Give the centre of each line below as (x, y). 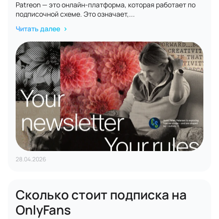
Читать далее (39, 29)
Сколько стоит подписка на (101, 195)
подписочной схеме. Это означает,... (75, 14)
